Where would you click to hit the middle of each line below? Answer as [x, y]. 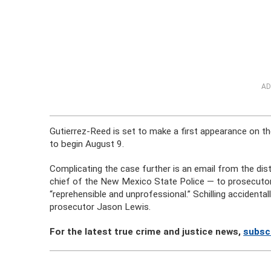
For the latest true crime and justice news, [147, 232]
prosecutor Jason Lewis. [100, 207]
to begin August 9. [87, 144]
